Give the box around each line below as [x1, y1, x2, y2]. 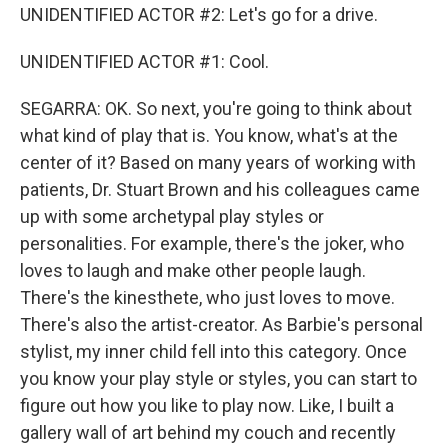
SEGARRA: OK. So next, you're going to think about [20, 97, 412, 119]
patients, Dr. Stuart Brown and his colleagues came [20, 178, 420, 200]
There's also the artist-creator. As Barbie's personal [20, 313, 423, 335]
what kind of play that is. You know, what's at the [20, 124, 398, 146]
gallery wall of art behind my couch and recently [20, 421, 396, 443]
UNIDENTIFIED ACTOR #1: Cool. [20, 50, 269, 72]
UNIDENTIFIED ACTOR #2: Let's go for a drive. [20, 3, 378, 25]
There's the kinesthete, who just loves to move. [20, 286, 395, 308]
